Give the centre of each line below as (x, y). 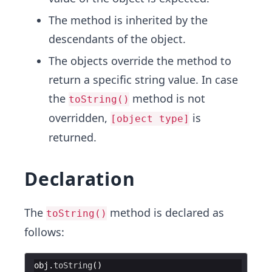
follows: (44, 232)
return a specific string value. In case (143, 80)
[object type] (150, 119)
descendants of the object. (117, 39)
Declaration (80, 179)
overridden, (80, 118)
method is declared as (165, 212)
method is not (167, 98)
